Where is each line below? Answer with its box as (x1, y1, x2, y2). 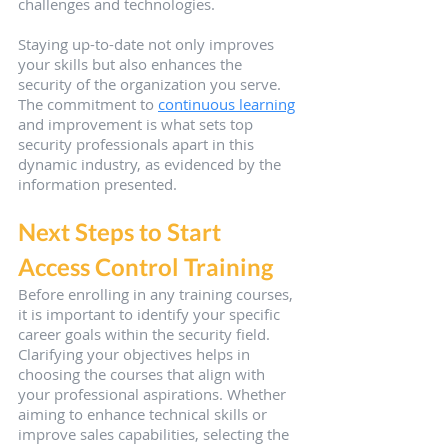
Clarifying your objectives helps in (18, 344, 254, 365)
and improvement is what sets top (18, 114, 257, 135)
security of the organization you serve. (18, 74, 285, 95)
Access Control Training (18, 252, 273, 282)
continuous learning (158, 94, 295, 115)
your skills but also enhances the (18, 54, 246, 75)
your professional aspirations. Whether (18, 384, 290, 405)
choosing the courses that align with (18, 364, 269, 385)
